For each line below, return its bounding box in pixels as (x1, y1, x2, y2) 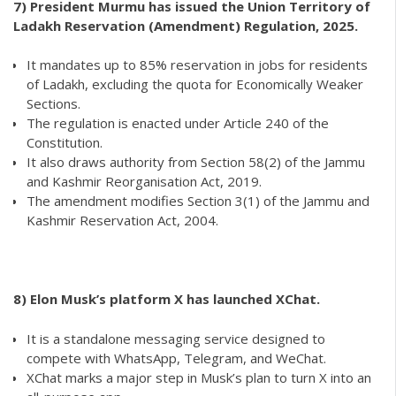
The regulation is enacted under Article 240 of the (27, 114, 329, 133)
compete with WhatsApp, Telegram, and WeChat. (27, 348, 326, 367)
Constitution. (27, 133, 103, 152)
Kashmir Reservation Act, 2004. (27, 211, 218, 230)
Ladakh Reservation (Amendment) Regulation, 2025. (13, 16, 358, 34)
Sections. (27, 95, 80, 113)
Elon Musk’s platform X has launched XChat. (30, 290, 320, 308)
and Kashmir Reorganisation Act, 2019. (27, 172, 262, 191)
